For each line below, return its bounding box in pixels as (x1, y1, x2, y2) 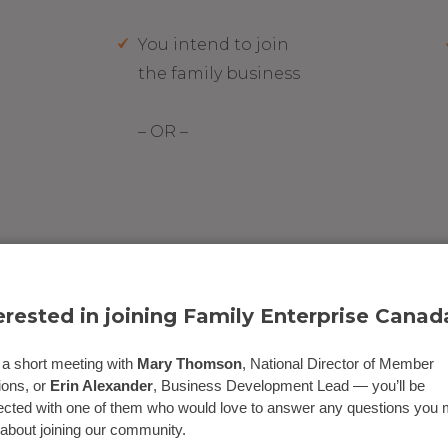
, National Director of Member (242, 354, 434, 372)
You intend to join (138, 35, 290, 55)
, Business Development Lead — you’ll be (153, 376, 425, 394)
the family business (138, 64, 301, 84)
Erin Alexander (50, 376, 153, 394)
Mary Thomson (137, 354, 242, 372)
